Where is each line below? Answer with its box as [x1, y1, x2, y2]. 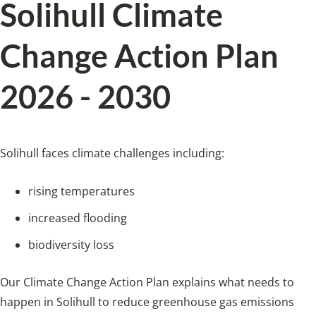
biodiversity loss [28, 236, 117, 253]
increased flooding [28, 209, 127, 226]
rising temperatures [28, 183, 135, 199]
